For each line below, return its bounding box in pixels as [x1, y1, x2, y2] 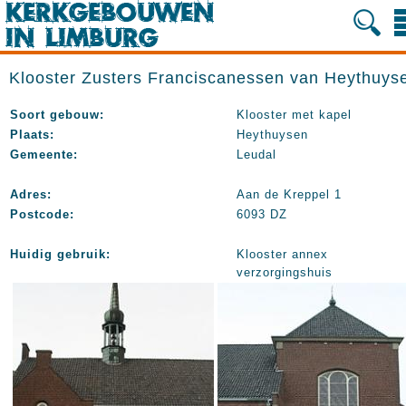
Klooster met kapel [237, 108, 352, 121]
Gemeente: [10, 148, 78, 161]
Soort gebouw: [10, 108, 104, 121]
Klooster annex [237, 247, 328, 261]
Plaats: [10, 128, 54, 141]
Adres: [10, 188, 52, 201]
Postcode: [10, 208, 74, 221]
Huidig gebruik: [10, 247, 111, 261]
